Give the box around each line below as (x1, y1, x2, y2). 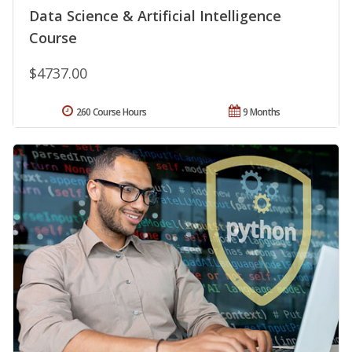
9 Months (243, 105, 280, 119)
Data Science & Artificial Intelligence (29, 6, 281, 26)
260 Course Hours (75, 105, 147, 119)
